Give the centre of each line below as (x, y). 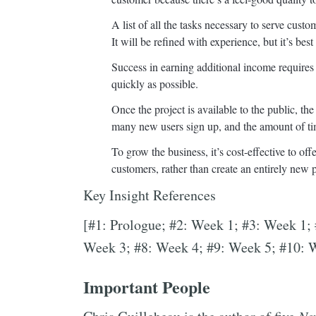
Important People (147, 287)
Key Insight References (150, 195)
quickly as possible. (155, 84)
